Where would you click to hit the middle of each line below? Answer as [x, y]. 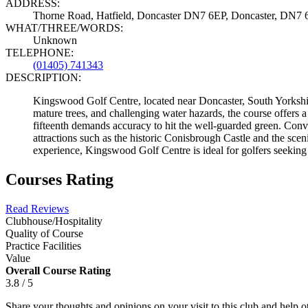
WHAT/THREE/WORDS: [64, 27]
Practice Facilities [43, 245]
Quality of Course [44, 233]
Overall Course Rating [58, 270]
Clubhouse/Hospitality [54, 221]
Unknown [55, 40]
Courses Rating [59, 179]
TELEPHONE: [40, 52]
